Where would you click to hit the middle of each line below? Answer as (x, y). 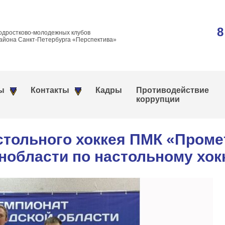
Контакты (50, 90)
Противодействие (173, 90)
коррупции (158, 99)
